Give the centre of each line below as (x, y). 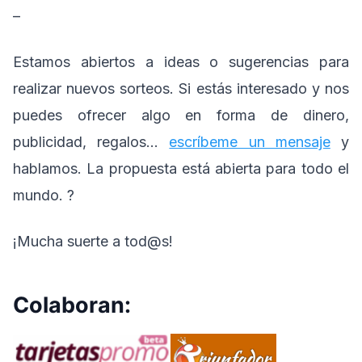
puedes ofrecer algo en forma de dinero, (181, 116)
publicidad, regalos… (91, 142)
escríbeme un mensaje (250, 142)
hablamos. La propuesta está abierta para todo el (181, 169)
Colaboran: (72, 305)
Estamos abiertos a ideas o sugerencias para (181, 62)
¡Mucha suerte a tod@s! (93, 242)
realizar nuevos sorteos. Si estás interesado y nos (181, 89)
